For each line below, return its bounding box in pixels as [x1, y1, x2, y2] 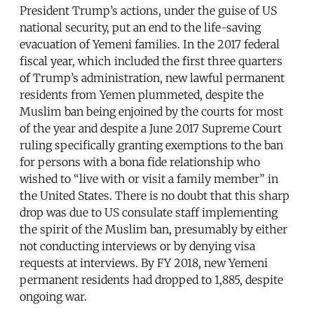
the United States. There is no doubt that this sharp [20, 189, 289, 203]
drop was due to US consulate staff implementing [20, 205, 278, 220]
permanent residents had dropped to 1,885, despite [20, 273, 283, 287]
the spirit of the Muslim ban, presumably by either [20, 222, 287, 237]
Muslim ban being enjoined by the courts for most [20, 104, 283, 119]
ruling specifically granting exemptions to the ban [20, 138, 283, 153]
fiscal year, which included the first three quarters [20, 54, 282, 69]
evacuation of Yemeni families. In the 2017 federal [20, 37, 280, 52]
